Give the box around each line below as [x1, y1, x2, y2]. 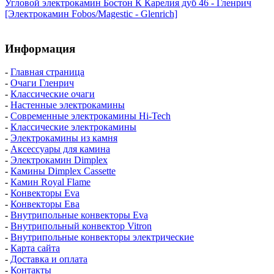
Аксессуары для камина [10, 144, 110, 155]
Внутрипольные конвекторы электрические [10, 232, 194, 243]
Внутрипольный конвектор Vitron [10, 221, 152, 232]
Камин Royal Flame [10, 177, 91, 188]
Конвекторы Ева [10, 199, 80, 210]
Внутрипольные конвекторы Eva [10, 210, 148, 221]
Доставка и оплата [10, 254, 87, 265]
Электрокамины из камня [10, 133, 117, 144]
